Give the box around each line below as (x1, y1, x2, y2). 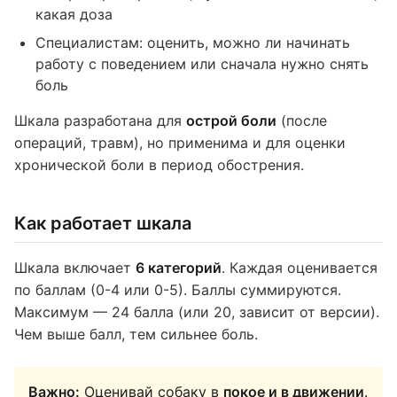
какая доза (35, 5, 113, 23)
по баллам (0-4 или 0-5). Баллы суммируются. (14, 281, 341, 299)
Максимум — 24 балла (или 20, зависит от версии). (14, 303, 379, 321)
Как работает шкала (14, 213, 191, 234)
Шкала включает (14, 259, 136, 276)
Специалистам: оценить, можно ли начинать (35, 34, 350, 51)
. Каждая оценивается (222, 259, 378, 276)
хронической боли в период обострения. (14, 156, 304, 174)
